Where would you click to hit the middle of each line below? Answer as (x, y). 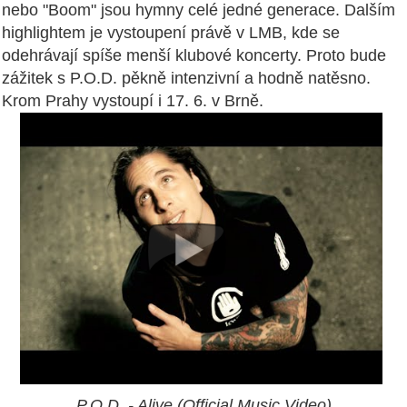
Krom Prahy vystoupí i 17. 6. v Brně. (133, 100)
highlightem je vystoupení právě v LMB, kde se (171, 32)
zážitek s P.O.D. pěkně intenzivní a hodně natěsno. (186, 78)
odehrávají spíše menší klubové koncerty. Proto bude (194, 55)
